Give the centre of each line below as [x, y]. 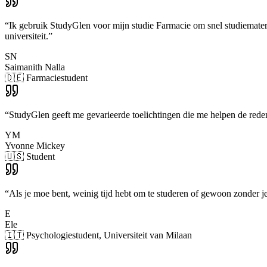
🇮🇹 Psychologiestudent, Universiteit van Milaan [98, 235]
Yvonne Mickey [35, 146]
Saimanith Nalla [35, 67]
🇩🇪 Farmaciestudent [46, 78]
